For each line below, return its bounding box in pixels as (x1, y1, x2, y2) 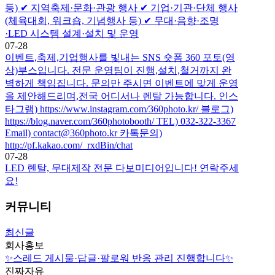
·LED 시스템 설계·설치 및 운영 (5, 28, 139, 39)
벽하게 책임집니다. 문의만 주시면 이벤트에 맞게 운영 (5, 77, 238, 88)
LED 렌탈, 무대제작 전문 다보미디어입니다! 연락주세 (5, 162, 239, 173)
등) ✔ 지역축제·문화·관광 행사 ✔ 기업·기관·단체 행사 (5, 2, 238, 13)
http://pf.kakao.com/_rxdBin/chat (5, 139, 133, 150)
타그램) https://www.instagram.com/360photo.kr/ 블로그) (5, 103, 233, 114)
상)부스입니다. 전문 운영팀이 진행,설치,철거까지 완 (5, 64, 231, 76)
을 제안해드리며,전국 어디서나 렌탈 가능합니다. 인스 (5, 90, 238, 101)
